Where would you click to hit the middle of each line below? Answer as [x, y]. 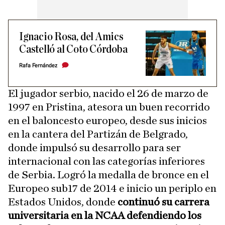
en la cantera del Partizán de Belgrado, [98, 134]
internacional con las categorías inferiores [106, 161]
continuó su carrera [163, 202]
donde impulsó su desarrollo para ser [94, 148]
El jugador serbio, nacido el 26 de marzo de [108, 93]
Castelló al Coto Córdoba [73, 49]
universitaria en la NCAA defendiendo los [105, 215]
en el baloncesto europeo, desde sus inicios [107, 121]
